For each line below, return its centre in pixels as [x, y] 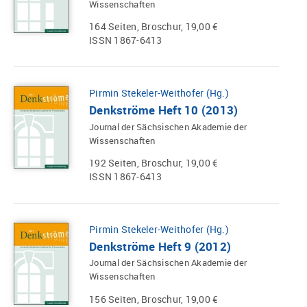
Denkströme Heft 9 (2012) [160, 246]
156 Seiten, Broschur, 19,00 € [153, 299]
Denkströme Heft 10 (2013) [164, 110]
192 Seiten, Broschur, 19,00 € [153, 163]
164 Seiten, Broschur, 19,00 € [153, 27]
